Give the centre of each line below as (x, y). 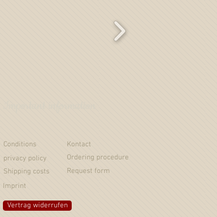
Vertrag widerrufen (37, 205)
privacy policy (25, 158)
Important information (49, 106)
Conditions (20, 144)
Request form (88, 171)
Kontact (79, 144)
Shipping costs (26, 171)
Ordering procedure (98, 157)
